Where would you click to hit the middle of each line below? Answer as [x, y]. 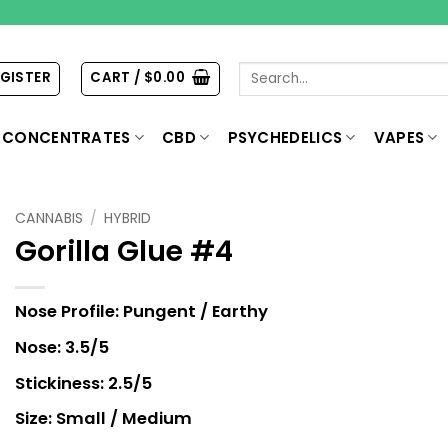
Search [262, 70]
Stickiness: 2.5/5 [83, 383]
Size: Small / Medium [103, 419]
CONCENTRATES [66, 137]
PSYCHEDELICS [285, 137]
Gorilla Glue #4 [124, 251]
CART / [117, 78]
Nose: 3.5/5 [62, 347]
